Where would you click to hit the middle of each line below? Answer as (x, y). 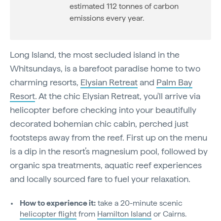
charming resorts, (45, 82)
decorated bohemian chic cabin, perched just (99, 124)
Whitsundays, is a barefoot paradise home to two (105, 69)
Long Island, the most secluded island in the (95, 55)
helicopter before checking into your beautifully (103, 110)
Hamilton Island (124, 214)
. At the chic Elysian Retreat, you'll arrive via (118, 96)
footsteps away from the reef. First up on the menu (109, 138)
